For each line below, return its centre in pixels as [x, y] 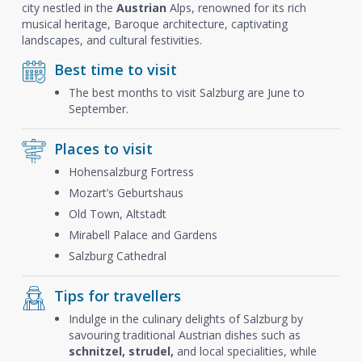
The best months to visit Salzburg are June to [186, 93]
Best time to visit [115, 69]
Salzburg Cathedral [117, 256]
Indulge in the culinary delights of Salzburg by [185, 319]
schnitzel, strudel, [121, 351]
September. [98, 109]
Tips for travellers [117, 296]
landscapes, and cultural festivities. [112, 40]
